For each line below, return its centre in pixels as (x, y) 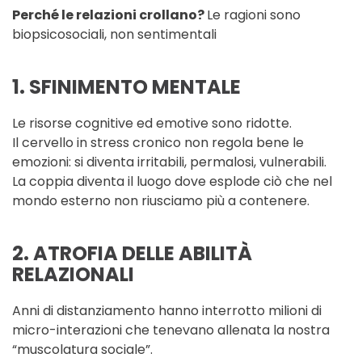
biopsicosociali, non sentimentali (114, 35)
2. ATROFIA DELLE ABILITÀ (132, 254)
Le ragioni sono (254, 15)
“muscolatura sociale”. (82, 350)
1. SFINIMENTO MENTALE (126, 87)
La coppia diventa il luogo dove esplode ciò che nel (172, 182)
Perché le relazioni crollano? (109, 15)
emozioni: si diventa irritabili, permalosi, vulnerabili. (169, 162)
